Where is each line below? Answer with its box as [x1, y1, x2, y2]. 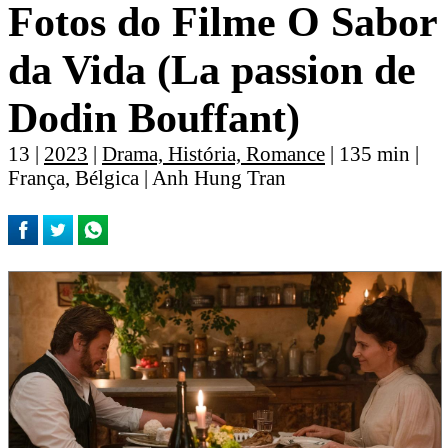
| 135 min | [325, 142, 419, 166]
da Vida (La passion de [8, 47, 416, 94]
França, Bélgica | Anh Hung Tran [8, 166, 286, 190]
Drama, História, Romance [102, 142, 325, 166]
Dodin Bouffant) [8, 95, 300, 142]
